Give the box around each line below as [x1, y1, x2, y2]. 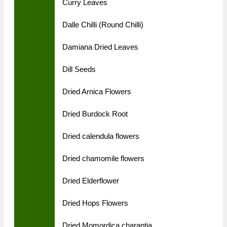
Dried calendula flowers [62, 132, 139, 141]
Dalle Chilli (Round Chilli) [62, 20, 143, 29]
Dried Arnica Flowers [62, 87, 131, 96]
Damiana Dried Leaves [62, 43, 138, 52]
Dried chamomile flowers [62, 154, 144, 163]
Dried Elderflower [62, 176, 119, 185]
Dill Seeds [62, 65, 96, 74]
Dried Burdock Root [62, 109, 128, 119]
